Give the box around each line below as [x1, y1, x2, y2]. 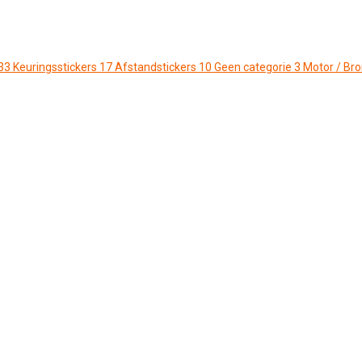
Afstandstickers [115, 61, 196, 74]
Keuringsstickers [13, 61, 97, 74]
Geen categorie [214, 61, 292, 74]
